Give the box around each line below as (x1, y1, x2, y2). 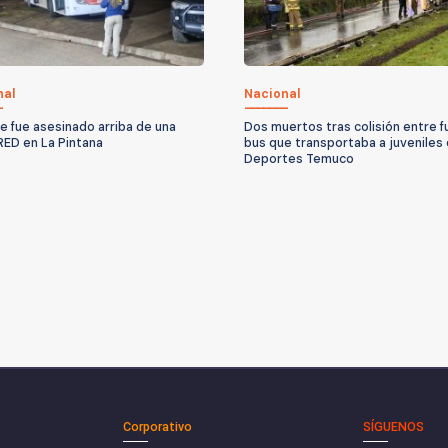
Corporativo (123, 418, 193, 434)
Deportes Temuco (244, 150, 354, 167)
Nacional (244, 85, 301, 102)
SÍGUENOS (362, 418, 424, 434)
